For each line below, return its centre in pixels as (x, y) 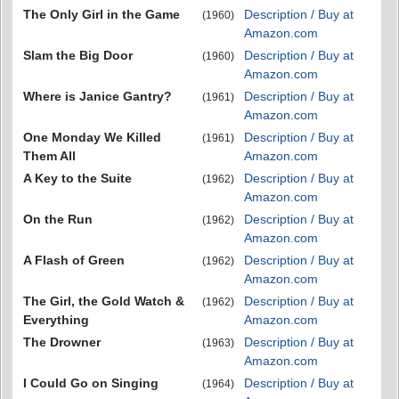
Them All (49, 155)
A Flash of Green (74, 260)
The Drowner (62, 342)
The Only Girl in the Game (102, 14)
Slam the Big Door (78, 55)
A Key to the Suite (77, 178)
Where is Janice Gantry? (98, 96)
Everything (56, 319)
